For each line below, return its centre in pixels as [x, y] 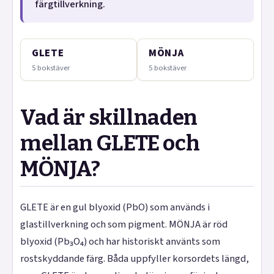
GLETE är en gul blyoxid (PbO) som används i [115, 207]
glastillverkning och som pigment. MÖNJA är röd [124, 224]
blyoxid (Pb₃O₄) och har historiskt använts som [120, 241]
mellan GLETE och [110, 143]
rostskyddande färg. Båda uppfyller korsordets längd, [135, 258]
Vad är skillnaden [109, 117]
